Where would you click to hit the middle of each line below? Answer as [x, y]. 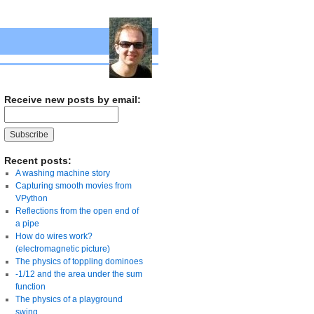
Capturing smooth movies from [73, 186]
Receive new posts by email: [73, 100]
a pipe [27, 224]
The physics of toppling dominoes [79, 262]
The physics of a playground [69, 300]
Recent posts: [38, 161]
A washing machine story [62, 173]
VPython [31, 199]
